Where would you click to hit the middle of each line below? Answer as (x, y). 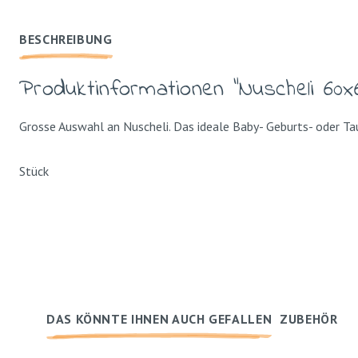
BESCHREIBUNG (66, 40)
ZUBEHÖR (309, 319)
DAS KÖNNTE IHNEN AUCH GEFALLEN (159, 319)
